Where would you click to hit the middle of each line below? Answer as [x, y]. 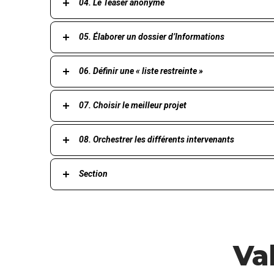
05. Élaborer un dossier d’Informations [152, 36]
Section [93, 173]
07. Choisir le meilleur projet [133, 105]
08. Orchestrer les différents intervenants [157, 139]
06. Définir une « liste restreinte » [141, 71]
